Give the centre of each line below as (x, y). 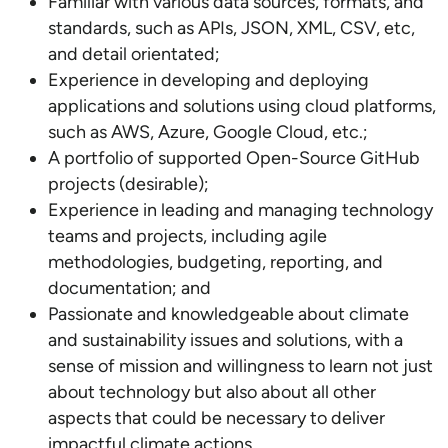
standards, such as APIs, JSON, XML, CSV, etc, (231, 28)
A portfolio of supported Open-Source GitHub (234, 158)
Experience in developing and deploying (208, 80)
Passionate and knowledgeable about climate (228, 314)
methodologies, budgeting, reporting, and (215, 262)
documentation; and (129, 288)
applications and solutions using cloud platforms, (242, 106)
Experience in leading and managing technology (240, 210)
